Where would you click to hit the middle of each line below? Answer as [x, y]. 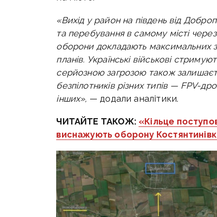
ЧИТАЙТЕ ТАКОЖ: [98, 122]
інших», [73, 99]
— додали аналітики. [134, 99]
